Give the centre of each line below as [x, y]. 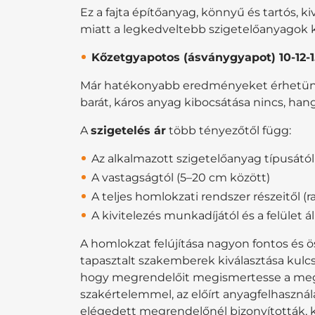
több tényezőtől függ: [229, 130]
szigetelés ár [128, 130]
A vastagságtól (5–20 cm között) [181, 177]
